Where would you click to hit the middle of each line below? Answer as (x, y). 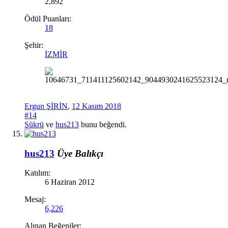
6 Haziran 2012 (70, 182)
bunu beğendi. (103, 125)
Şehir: (34, 45)
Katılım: (37, 173)
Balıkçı (89, 153)
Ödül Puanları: (48, 19)
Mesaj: (35, 199)
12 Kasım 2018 (96, 106)
